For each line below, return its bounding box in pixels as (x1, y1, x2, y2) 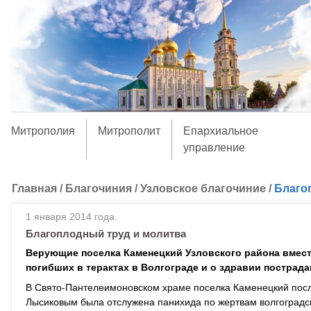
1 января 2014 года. (26, 211, 117, 222)
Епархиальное (183, 125, 258, 137)
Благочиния (65, 183, 132, 194)
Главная (12, 183, 57, 194)
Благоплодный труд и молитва (26, 228, 186, 239)
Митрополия (10, 125, 75, 137)
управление (183, 142, 245, 153)
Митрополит (97, 125, 160, 137)
